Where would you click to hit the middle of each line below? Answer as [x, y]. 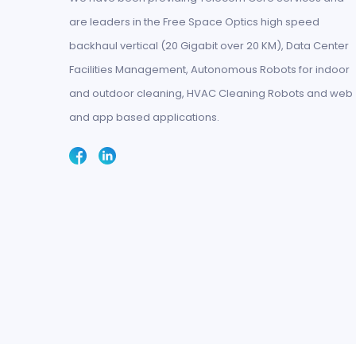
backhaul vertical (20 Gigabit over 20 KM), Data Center [209, 45]
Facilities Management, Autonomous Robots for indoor [209, 69]
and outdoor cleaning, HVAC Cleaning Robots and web [211, 93]
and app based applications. [144, 117]
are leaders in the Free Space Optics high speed [194, 21]
